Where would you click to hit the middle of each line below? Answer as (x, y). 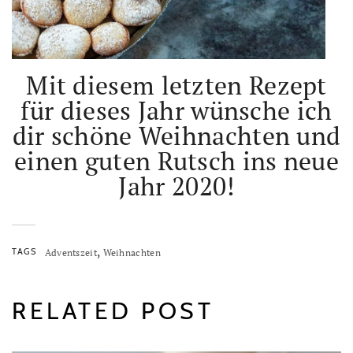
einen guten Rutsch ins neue (176, 161)
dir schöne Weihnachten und (176, 136)
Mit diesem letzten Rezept (176, 85)
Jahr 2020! (176, 186)
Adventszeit (71, 253)
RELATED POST (113, 311)
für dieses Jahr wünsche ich (176, 111)
